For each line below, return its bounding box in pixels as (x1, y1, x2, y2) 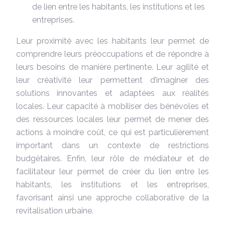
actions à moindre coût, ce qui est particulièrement (16, 127, 209, 137)
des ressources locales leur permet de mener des (16, 114, 209, 124)
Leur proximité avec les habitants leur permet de (16, 36, 209, 46)
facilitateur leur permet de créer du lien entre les (16, 166, 209, 176)
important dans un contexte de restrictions (16, 140, 209, 150)
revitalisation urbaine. (16, 205, 93, 215)
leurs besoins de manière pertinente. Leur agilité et (16, 62, 209, 72)
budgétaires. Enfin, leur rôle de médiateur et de (16, 153, 209, 163)
